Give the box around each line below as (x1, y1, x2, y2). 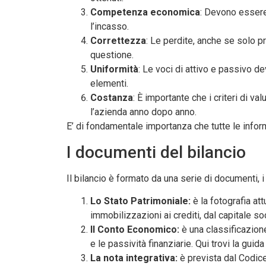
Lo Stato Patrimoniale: (90, 195, 193, 207)
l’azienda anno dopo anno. (90, 106, 197, 118)
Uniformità (90, 64, 138, 75)
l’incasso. (90, 21, 129, 33)
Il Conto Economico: (90, 224, 182, 236)
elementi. (90, 78, 128, 90)
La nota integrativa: (90, 252, 180, 264)
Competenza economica (90, 7, 200, 18)
